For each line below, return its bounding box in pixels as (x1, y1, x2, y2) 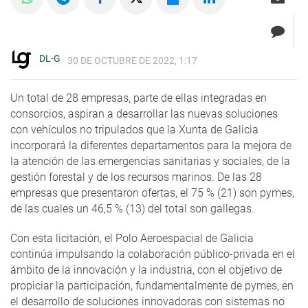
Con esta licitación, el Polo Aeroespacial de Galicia (10, 232, 254, 245)
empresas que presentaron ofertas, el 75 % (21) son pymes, (10, 186, 294, 200)
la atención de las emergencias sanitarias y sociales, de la (10, 155, 290, 168)
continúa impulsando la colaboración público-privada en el (10, 247, 295, 261)
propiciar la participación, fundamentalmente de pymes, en (10, 279, 294, 293)
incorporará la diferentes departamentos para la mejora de (10, 139, 291, 153)
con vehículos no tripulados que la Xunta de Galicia (10, 123, 258, 137)
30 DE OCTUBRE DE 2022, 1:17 (67, 55, 197, 67)
